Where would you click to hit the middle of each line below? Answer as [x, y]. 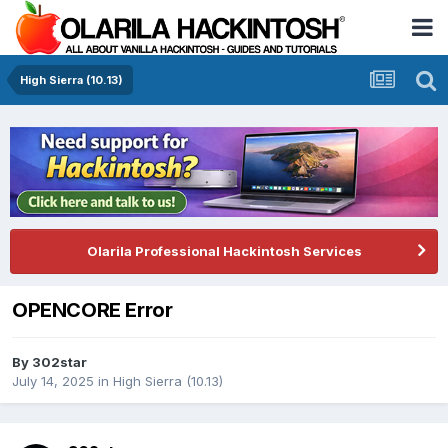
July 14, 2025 [53, 381]
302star [59, 362]
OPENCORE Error [92, 309]
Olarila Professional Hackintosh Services [224, 250]
